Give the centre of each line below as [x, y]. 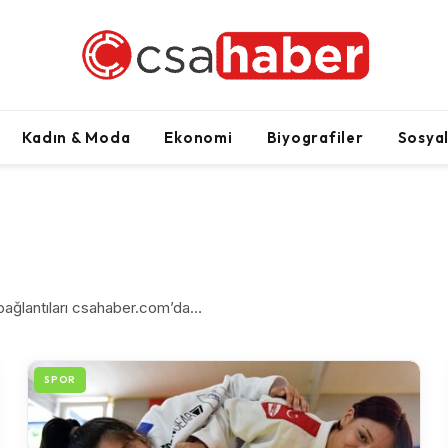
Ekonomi [198, 137]
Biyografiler [315, 137]
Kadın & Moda [76, 137]
